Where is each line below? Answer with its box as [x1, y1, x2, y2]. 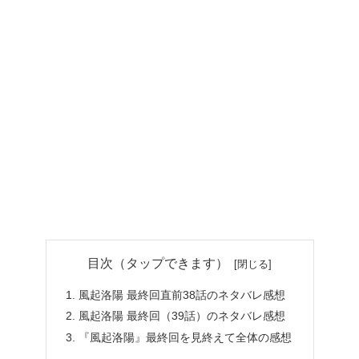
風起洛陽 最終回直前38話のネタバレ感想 [78, 288, 285, 301]
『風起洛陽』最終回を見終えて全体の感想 [78, 331, 292, 345]
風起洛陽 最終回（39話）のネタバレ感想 [78, 309, 285, 323]
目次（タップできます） [87, 256, 229, 271]
